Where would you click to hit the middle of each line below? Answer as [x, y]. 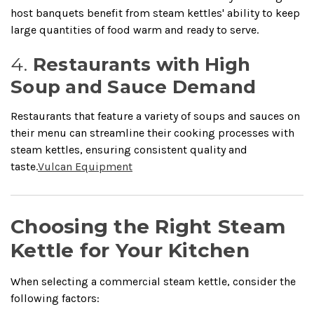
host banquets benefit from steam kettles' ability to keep [155, 13]
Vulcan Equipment [85, 166]
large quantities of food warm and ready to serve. [135, 29]
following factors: [55, 298]
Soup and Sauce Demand [134, 87]
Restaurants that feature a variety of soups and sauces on [155, 116]
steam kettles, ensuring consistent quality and [129, 149]
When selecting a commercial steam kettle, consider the [153, 281]
